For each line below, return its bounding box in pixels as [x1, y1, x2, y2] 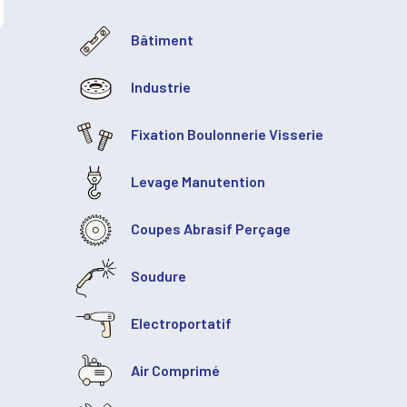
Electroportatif [128, 314, 232, 333]
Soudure [128, 267, 186, 285]
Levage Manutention [128, 173, 265, 191]
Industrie [128, 78, 191, 96]
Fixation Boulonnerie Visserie [128, 125, 323, 144]
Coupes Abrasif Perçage [128, 220, 291, 238]
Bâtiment [128, 31, 194, 49]
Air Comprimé [128, 362, 220, 380]
